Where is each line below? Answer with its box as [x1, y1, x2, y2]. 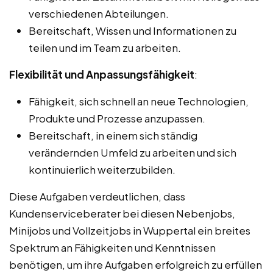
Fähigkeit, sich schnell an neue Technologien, [29, 94, 249, 108]
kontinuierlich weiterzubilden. [29, 163, 175, 177]
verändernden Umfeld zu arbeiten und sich [29, 146, 236, 160]
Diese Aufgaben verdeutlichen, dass [9, 190, 185, 204]
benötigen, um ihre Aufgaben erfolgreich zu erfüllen [9, 258, 262, 272]
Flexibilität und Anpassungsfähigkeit [9, 68, 194, 82]
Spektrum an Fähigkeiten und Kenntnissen [9, 241, 216, 255]
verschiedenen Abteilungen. [29, 7, 169, 21]
